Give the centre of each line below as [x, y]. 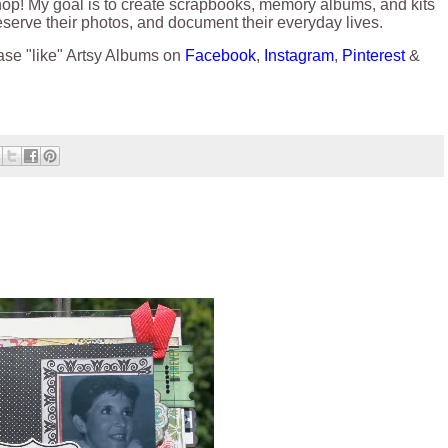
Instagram [299, 56]
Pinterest [373, 56]
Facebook [220, 56]
